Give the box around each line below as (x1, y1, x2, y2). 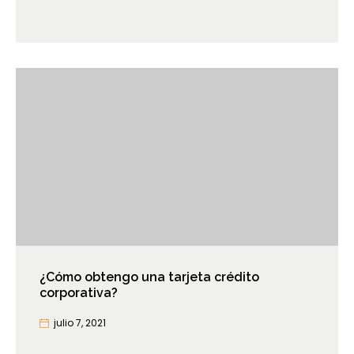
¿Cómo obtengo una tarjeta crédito (40, 269, 259, 285)
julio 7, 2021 (54, 316, 106, 330)
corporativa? (40, 285, 118, 301)
